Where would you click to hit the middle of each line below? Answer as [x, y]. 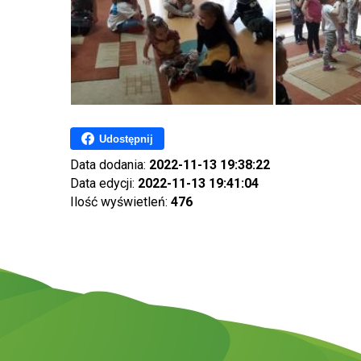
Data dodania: [110, 165]
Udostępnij [126, 139]
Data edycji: [104, 183]
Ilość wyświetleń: [120, 202]
